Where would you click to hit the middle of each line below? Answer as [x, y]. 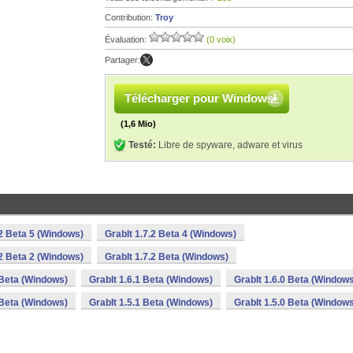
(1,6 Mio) [138, 124]
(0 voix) [221, 39]
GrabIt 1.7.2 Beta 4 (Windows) [171, 234]
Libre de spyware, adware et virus [229, 145]
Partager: [123, 60]
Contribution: [130, 17]
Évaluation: [127, 39]
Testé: [142, 145]
